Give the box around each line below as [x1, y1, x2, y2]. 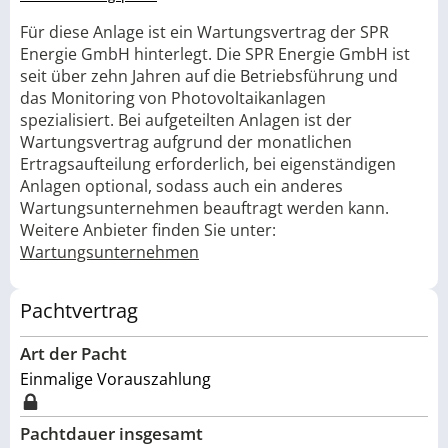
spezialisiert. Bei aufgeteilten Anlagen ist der [20, 109, 352, 131]
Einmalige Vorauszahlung [20, 368, 211, 390]
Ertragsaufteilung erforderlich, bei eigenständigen [20, 153, 396, 175]
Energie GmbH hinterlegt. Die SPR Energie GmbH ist [20, 43, 410, 65]
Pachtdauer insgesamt [20, 422, 203, 445]
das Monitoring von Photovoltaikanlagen [20, 87, 326, 109]
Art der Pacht [20, 342, 127, 365]
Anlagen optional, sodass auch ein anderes [20, 175, 343, 197]
